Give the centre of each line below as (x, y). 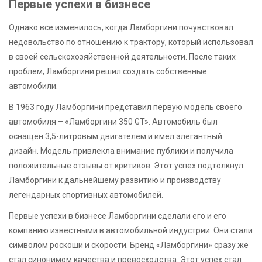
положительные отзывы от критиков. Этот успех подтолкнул (126, 165)
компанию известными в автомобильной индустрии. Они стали (131, 230)
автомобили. (33, 86)
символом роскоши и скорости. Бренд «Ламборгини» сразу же (129, 245)
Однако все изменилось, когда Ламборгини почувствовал (121, 27)
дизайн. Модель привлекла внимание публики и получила (121, 151)
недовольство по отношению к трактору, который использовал (131, 42)
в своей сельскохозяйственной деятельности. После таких (122, 56)
